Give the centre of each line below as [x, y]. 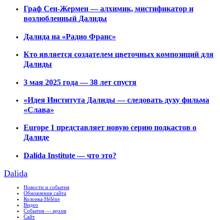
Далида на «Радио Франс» [70, 36]
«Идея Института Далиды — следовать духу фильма [116, 100]
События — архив [45, 211]
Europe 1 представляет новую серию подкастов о [110, 128]
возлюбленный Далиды [65, 19]
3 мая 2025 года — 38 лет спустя [80, 82]
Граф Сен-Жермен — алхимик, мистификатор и [109, 9]
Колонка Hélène [42, 199]
